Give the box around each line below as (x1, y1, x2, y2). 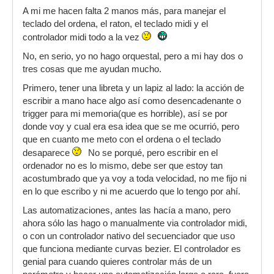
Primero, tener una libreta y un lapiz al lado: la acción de (23, 83, 244, 94)
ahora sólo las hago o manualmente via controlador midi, (23, 218, 247, 229)
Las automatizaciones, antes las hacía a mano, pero (23, 206, 231, 216)
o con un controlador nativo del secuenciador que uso (23, 231, 235, 242)
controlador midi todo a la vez (23, 32, 142, 43)
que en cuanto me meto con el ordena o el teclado (23, 135, 221, 145)
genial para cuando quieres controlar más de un (23, 257, 212, 267)
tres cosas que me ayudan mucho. (23, 64, 161, 75)
